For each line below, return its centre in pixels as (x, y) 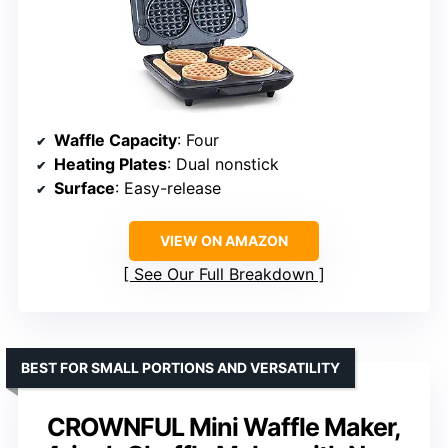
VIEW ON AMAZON (224, 241)
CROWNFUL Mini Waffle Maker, (224, 427)
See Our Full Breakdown (224, 274)
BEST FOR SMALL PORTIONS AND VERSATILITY (180, 368)
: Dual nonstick (223, 164)
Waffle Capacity (115, 140)
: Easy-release (168, 188)
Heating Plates (110, 164)
